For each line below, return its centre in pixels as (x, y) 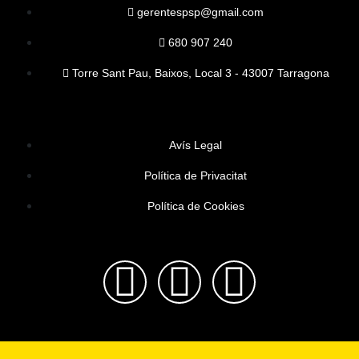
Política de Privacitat (196, 176)
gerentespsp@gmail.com (200, 12)
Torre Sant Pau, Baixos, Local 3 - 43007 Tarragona (200, 73)
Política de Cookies (196, 206)
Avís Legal (196, 145)
